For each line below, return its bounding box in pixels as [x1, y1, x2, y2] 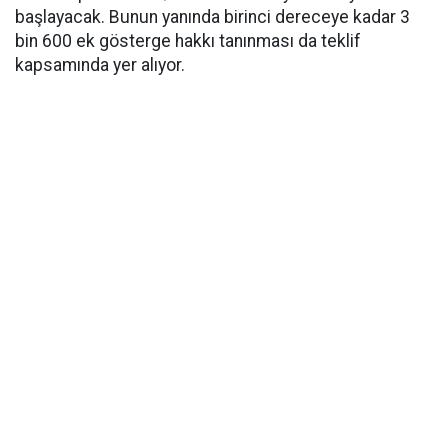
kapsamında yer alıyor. [15, 55, 185, 75]
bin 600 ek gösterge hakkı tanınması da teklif [15, 31, 361, 51]
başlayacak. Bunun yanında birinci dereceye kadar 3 [15, 7, 410, 27]
